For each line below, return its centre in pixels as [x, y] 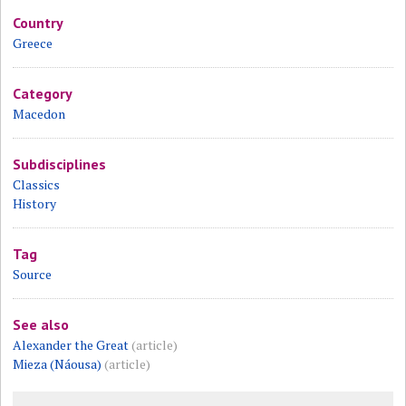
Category [43, 93]
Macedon [39, 114]
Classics [37, 184]
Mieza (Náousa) [58, 364]
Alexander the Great [71, 345]
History [35, 203]
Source [33, 274]
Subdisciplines [60, 164]
